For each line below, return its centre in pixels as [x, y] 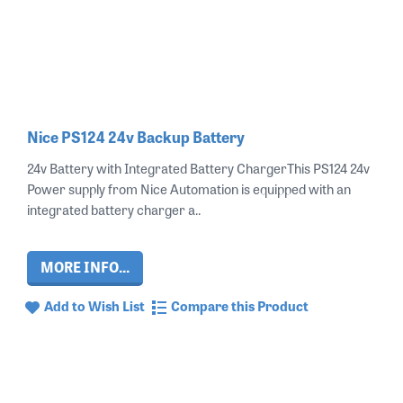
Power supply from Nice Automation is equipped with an [189, 189]
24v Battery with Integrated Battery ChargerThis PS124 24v [198, 168]
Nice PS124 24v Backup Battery [136, 137]
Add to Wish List [94, 306]
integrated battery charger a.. [114, 210]
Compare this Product [240, 306]
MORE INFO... [85, 267]
